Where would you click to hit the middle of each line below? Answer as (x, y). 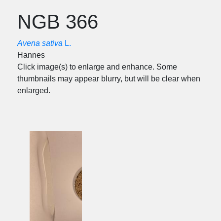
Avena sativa (40, 43)
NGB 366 (58, 22)
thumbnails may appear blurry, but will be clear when (109, 79)
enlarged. (34, 91)
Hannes (31, 55)
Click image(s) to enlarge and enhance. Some (97, 67)
